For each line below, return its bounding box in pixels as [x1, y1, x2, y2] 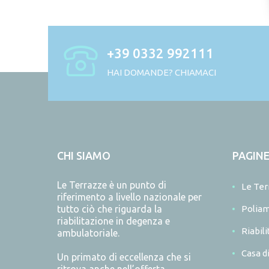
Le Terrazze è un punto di [56, 180, 166, 191]
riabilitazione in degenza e [56, 216, 170, 227]
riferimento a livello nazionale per [56, 192, 202, 203]
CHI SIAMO [56, 150, 110, 162]
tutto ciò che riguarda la [56, 204, 162, 215]
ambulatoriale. [56, 228, 119, 239]
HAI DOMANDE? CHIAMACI [106, 67, 216, 78]
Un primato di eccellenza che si [56, 252, 191, 263]
